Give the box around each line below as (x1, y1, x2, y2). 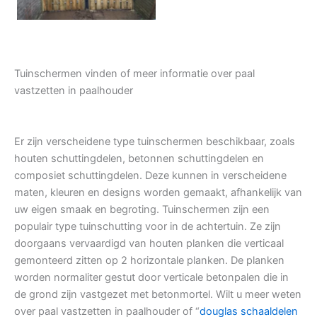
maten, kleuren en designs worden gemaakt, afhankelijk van (14, 186, 302, 200)
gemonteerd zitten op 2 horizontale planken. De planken (14, 254, 284, 267)
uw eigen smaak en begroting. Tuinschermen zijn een (14, 203, 270, 217)
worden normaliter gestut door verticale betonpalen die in (14, 271, 289, 284)
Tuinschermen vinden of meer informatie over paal (14, 67, 255, 81)
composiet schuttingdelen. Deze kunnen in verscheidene (14, 169, 287, 183)
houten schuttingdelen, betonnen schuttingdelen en (14, 152, 264, 166)
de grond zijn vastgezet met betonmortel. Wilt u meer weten (14, 288, 301, 301)
